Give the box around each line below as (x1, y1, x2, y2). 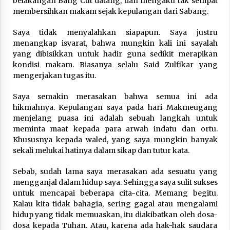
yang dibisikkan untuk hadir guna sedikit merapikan (12, 49, 218, 59)
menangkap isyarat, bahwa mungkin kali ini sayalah (12, 38, 218, 48)
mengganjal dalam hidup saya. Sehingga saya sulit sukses (12, 177, 218, 187)
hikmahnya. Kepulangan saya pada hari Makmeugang (12, 102, 218, 112)
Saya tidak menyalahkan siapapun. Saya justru (12, 27, 218, 37)
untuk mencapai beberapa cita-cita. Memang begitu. (12, 188, 218, 198)
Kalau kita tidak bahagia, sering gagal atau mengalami (12, 199, 218, 208)
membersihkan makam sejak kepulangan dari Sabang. (12, 6, 208, 16)
